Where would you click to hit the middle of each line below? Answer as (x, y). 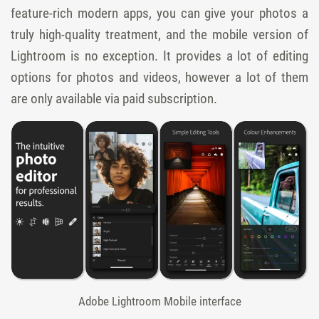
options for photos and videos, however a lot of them (159, 77)
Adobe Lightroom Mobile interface (159, 301)
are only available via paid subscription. (114, 98)
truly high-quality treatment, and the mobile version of (159, 34)
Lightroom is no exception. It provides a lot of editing (159, 56)
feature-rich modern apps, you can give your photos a (159, 13)
